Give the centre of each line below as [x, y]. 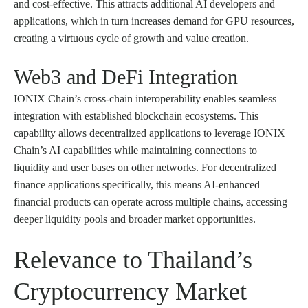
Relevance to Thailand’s [133, 260]
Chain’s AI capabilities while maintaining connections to [135, 150]
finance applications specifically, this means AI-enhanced [137, 184]
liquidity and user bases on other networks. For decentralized [145, 167]
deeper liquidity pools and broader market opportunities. [135, 219]
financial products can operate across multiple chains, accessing [151, 201]
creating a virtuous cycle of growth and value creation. [131, 38]
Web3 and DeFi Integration [126, 76]
